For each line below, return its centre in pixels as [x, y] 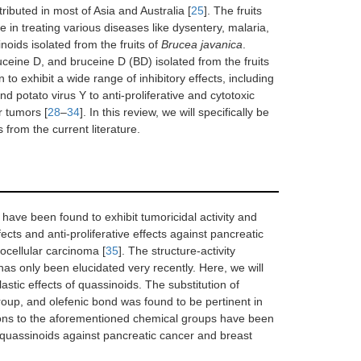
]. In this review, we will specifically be [174, 112]
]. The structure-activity [177, 251]
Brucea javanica [202, 44]
